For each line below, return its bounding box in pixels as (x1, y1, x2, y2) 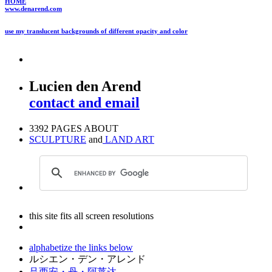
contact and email (29, 95, 140, 111)
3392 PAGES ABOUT (29, 123, 118, 134)
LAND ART (103, 134, 154, 145)
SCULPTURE (29, 134, 86, 145)
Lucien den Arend (29, 78, 141, 95)
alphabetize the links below (29, 242, 133, 253)
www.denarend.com (5, 5, 62, 13)
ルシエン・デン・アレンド (29, 254, 146, 265)
